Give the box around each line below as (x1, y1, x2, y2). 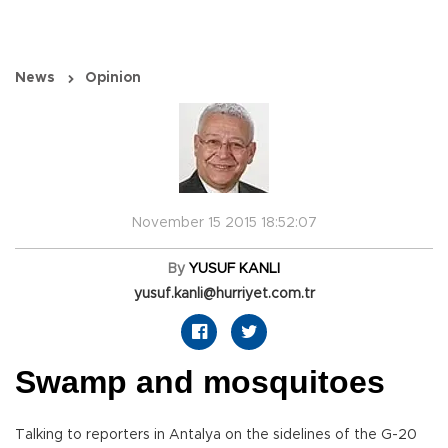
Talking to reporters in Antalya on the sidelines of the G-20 (15, 428, 417, 443)
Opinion (85, 71, 141, 86)
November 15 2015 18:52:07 (131, 216, 317, 231)
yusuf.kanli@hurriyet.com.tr (133, 287, 315, 302)
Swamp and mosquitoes (15, 364, 385, 401)
